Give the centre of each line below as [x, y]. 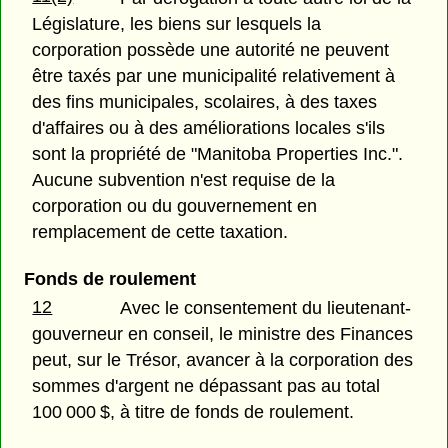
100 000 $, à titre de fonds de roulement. [193, 412]
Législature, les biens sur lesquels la [177, 23]
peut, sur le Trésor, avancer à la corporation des [223, 360]
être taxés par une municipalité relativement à [214, 75]
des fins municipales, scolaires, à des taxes [205, 101]
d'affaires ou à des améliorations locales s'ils [209, 127]
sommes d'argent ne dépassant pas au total [206, 386]
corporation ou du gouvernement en [175, 205]
